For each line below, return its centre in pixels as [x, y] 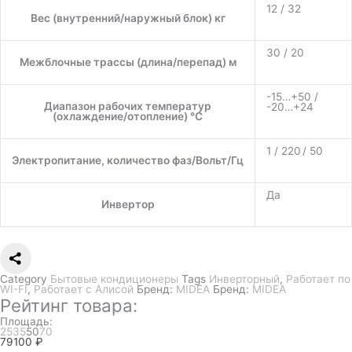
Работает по [318, 279]
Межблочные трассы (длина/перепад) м [128, 62]
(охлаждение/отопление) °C [128, 116]
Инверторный [244, 279]
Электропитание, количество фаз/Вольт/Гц [128, 160]
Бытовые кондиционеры [114, 279]
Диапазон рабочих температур [128, 106]
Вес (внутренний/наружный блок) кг [128, 18]
